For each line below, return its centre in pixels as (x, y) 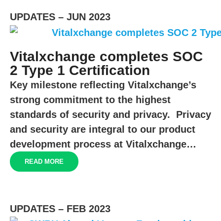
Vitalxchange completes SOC (106, 56)
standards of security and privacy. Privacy (110, 114)
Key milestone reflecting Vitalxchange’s (103, 85)
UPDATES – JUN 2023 (60, 17)
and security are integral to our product (103, 129)
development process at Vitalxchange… (103, 144)
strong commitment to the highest (90, 99)
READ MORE (44, 161)
